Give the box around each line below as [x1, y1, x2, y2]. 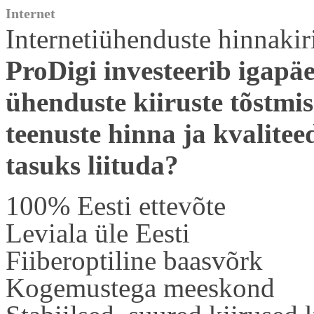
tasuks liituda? [6, 150, 179, 180]
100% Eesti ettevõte [6, 191, 226, 221]
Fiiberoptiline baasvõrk [6, 245, 263, 275]
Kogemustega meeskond [6, 273, 275, 303]
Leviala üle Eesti [6, 218, 190, 248]
